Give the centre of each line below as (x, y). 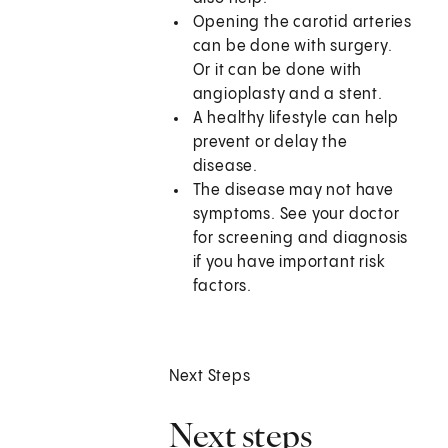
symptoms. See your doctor (296, 215)
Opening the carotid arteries (302, 23)
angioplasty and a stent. (287, 95)
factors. (222, 287)
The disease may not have (293, 191)
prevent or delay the (270, 143)
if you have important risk (289, 263)
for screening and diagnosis (300, 239)
